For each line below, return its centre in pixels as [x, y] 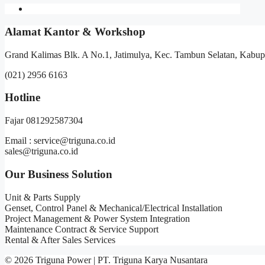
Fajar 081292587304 [44, 121]
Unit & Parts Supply [43, 197]
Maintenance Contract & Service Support [82, 229]
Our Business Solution [59, 174]
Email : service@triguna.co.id [60, 141]
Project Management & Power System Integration [97, 218]
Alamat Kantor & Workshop [75, 32]
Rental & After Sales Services [60, 240]
